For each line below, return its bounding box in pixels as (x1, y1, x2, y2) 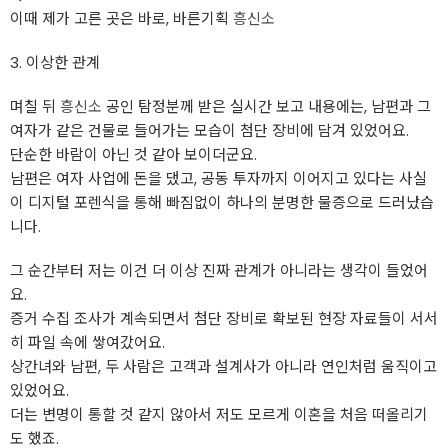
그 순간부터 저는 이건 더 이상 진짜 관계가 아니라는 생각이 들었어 (10, 260, 428, 281)
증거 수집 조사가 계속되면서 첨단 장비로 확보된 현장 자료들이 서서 (10, 308, 438, 329)
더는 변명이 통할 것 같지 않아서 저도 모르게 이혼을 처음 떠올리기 (10, 404, 428, 425)
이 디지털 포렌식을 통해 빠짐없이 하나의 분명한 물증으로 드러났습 (10, 192, 434, 213)
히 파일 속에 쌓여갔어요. (10, 332, 165, 353)
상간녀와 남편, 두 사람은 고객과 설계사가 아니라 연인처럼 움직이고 (10, 356, 437, 377)
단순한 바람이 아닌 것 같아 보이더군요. (10, 144, 257, 165)
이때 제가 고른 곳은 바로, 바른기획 (10, 8, 233, 29)
